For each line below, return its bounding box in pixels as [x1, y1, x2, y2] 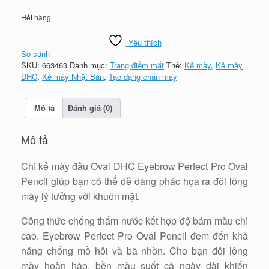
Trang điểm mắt [110, 59, 164, 71]
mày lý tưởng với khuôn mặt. [21, 189, 140, 203]
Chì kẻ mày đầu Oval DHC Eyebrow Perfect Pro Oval [21, 159, 248, 173]
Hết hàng [21, 11, 51, 22]
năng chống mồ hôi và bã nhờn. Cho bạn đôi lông [21, 243, 248, 258]
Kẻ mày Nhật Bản [42, 70, 104, 82]
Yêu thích [128, 36, 162, 48]
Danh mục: [70, 59, 110, 71]
